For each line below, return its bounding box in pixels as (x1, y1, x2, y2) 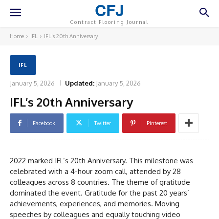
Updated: (65, 79, 94, 87)
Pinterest (147, 119, 167, 127)
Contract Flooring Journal (70, 19, 149, 25)
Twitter (94, 119, 111, 127)
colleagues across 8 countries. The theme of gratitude (10, 177, 190, 187)
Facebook (33, 119, 55, 127)
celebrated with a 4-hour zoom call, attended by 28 (10, 166, 181, 176)
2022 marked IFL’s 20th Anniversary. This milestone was (10, 155, 193, 165)
